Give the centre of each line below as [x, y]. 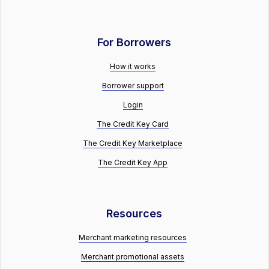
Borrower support [133, 85]
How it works [133, 66]
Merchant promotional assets [133, 256]
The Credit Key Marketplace [133, 143]
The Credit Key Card [133, 124]
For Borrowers [134, 42]
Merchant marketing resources [133, 237]
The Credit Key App [133, 162]
